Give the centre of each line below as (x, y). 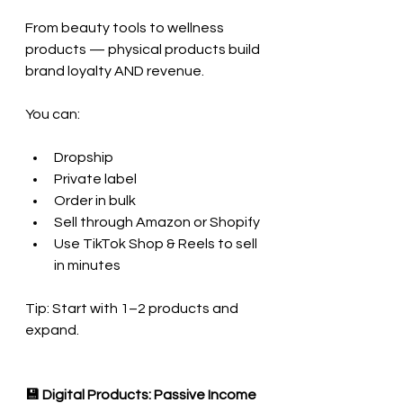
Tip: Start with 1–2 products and (133, 308)
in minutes (87, 265)
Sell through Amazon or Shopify (157, 222)
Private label (95, 179)
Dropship (84, 157)
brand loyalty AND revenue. (115, 71)
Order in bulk (95, 200)
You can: (53, 114)
